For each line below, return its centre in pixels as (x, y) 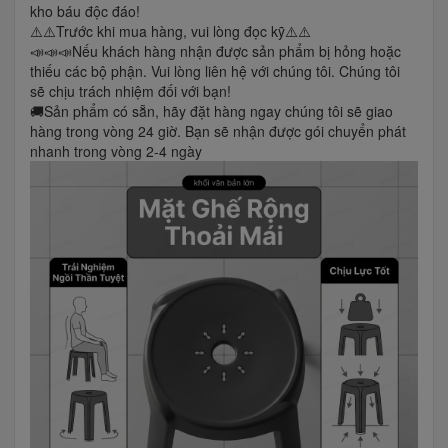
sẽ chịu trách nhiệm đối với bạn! (130, 90)
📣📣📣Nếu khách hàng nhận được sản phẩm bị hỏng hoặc (215, 50)
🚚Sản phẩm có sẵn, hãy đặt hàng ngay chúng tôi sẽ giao (211, 110)
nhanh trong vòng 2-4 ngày (116, 150)
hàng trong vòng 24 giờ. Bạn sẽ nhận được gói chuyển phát (218, 130)
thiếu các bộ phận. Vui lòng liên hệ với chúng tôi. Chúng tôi (215, 70)
